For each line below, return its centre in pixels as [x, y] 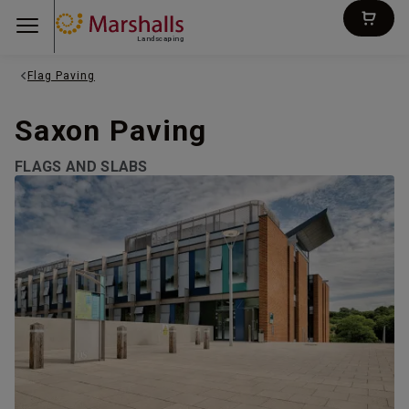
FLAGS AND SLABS [81, 167]
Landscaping [160, 38]
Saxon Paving [111, 131]
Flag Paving [61, 76]
